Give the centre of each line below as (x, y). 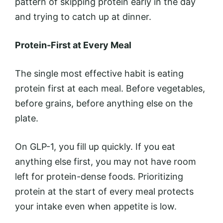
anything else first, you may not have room (106, 161)
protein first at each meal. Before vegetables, (110, 88)
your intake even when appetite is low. (96, 206)
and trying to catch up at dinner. (83, 16)
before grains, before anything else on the (104, 103)
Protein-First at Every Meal (73, 45)
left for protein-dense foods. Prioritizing (99, 176)
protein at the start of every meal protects (104, 191)
